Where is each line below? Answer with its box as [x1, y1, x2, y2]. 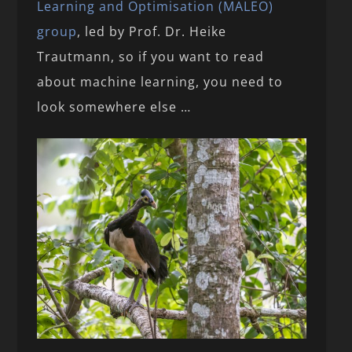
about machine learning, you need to [37, 73, 284, 91]
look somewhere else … [37, 98, 192, 116]
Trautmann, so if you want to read [37, 48, 265, 66]
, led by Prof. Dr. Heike [77, 23, 227, 41]
